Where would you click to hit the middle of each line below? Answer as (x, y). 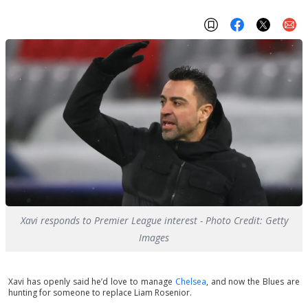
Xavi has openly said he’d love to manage (92, 282)
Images (154, 238)
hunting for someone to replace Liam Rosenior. (100, 293)
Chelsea (190, 282)
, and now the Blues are (253, 282)
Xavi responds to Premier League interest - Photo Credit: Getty (154, 220)
